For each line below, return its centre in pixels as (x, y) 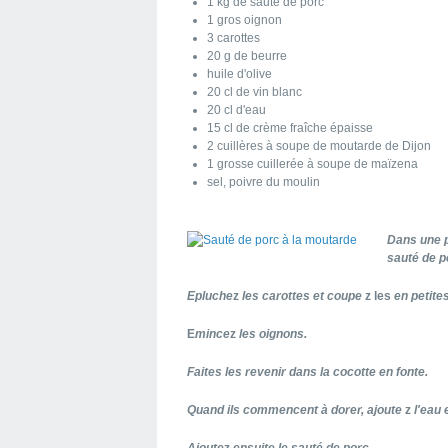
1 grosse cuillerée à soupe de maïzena (312, 164)
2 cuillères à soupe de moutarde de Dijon (319, 146)
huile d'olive (239, 74)
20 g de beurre (247, 56)
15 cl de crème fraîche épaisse (290, 128)
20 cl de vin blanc (254, 92)
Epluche (210, 296)
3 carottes (233, 38)
